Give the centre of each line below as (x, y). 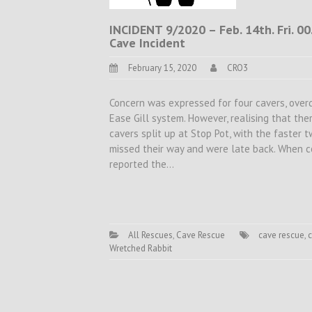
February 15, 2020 (162, 68)
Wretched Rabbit (141, 248)
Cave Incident (147, 43)
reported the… (142, 164)
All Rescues (150, 235)
